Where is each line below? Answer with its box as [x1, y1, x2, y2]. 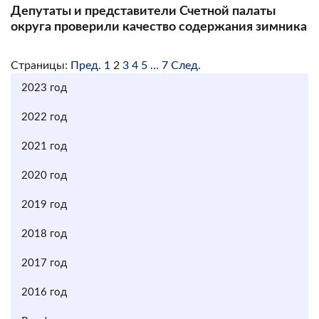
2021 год [21, 140, 67, 152]
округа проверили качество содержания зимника [11, 20, 307, 33]
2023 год [21, 82, 67, 93]
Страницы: [11, 59, 68, 71]
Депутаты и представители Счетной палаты [11, 4, 276, 18]
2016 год [21, 286, 67, 298]
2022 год [21, 111, 67, 122]
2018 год [21, 228, 67, 239]
